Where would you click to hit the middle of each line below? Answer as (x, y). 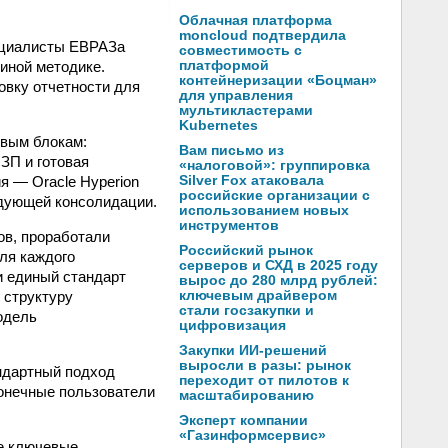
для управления (236, 95)
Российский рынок (246, 250)
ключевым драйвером (258, 295)
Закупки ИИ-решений (253, 350)
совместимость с (240, 50)
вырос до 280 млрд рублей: (278, 280)
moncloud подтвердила (262, 35)
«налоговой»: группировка (274, 165)
